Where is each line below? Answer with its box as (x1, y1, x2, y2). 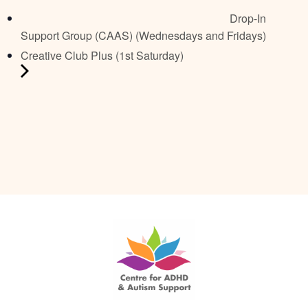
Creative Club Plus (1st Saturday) (21, 47, 184, 63)
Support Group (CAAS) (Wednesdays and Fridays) (21, 27, 266, 43)
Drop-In (227, 10, 266, 26)
